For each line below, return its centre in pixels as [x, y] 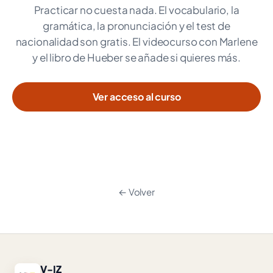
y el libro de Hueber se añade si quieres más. [136, 57]
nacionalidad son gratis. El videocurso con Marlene [136, 41]
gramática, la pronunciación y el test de [136, 26]
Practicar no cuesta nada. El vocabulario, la [136, 10]
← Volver [136, 192]
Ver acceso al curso [136, 97]
